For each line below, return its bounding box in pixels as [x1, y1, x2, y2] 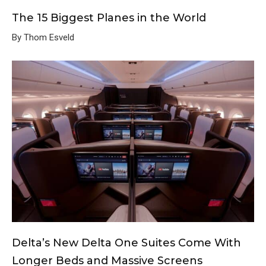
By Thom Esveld [12, 31, 74, 43]
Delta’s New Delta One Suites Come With [12, 236, 241, 249]
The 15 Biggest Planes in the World [12, 11, 206, 24]
